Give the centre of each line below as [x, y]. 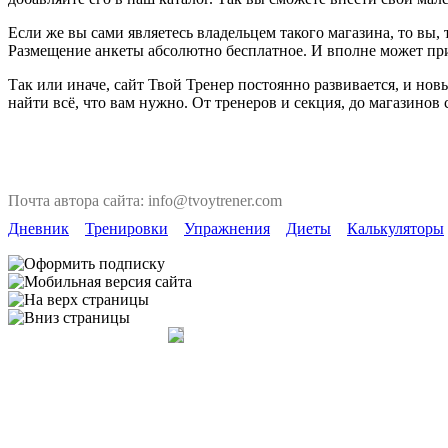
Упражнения [227, 228]
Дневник [38, 228]
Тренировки [126, 228]
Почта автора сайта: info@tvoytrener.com [145, 200]
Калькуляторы [395, 228]
